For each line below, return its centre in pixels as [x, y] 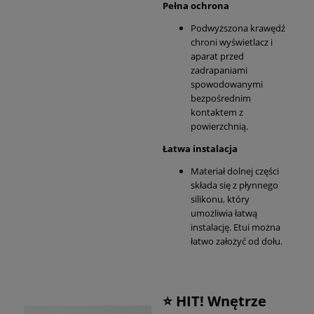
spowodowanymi [227, 84]
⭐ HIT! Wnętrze [214, 301]
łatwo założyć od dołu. [237, 241]
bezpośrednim [221, 98]
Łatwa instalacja [200, 149]
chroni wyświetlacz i [232, 42]
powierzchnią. [219, 127]
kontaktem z [217, 112]
